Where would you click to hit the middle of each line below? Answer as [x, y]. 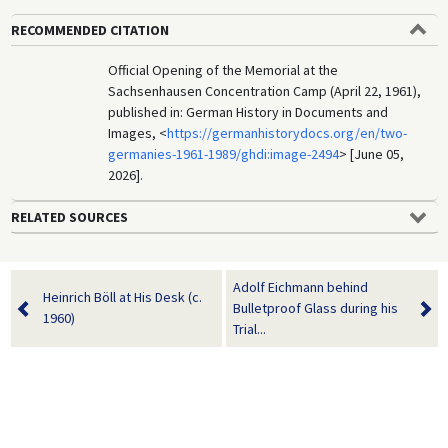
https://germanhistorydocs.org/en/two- [287, 132]
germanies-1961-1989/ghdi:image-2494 [224, 153]
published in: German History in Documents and [248, 111]
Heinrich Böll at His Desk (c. [122, 297]
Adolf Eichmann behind [300, 286]
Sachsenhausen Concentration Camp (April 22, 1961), [265, 90]
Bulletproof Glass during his [315, 307]
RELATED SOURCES [69, 216]
